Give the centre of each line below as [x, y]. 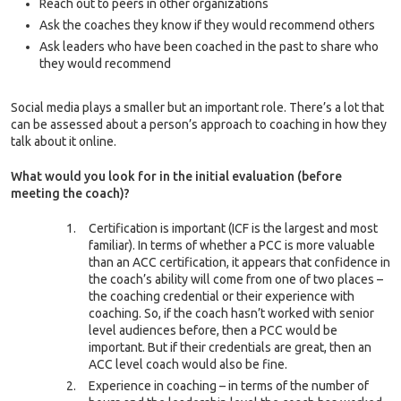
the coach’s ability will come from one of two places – [236, 280]
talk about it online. [64, 142]
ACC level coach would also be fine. [188, 365]
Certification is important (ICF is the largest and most [233, 229]
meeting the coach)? [70, 194]
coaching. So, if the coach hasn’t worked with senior [231, 314]
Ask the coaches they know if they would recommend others [207, 26]
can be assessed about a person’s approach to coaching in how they [199, 125]
